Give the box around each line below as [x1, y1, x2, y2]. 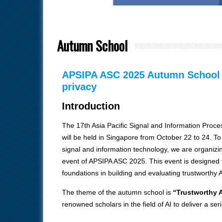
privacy [62, 81, 97, 92]
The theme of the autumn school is [62, 188, 173, 196]
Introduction [62, 100, 120, 111]
